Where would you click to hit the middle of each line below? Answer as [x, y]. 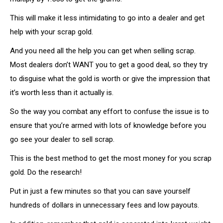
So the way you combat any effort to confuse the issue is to [110, 111]
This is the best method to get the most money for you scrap [111, 158]
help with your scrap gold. [52, 32]
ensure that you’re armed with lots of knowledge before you [108, 125]
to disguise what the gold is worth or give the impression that [110, 79]
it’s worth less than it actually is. [62, 93]
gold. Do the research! [46, 172]
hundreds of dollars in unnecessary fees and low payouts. [105, 205]
